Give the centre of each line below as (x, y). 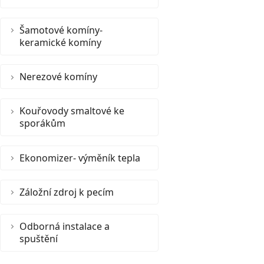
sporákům (42, 123)
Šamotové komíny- (61, 30)
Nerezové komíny (58, 76)
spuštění (39, 238)
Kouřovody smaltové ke (72, 111)
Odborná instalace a (65, 226)
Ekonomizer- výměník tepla (80, 158)
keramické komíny (60, 42)
